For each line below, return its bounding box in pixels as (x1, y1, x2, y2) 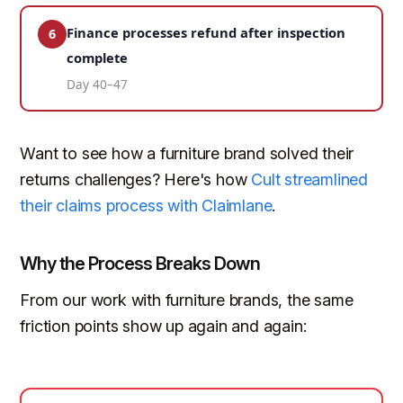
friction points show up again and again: (20, 317, 307, 336)
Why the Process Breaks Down (20, 253, 261, 275)
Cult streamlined (251, 170, 369, 190)
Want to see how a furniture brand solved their (20, 144, 354, 164)
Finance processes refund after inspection (67, 23, 346, 42)
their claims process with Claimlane (20, 196, 273, 216)
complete (67, 49, 129, 67)
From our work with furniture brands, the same (20, 291, 354, 310)
